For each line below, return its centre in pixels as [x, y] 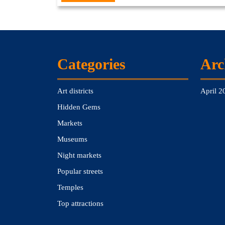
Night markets [79, 155]
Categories [91, 64]
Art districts [75, 91]
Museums [72, 139]
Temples [70, 187]
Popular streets [80, 171]
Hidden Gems [79, 107]
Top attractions [80, 203]
